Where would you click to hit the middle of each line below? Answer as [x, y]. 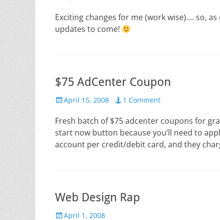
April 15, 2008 [86, 100]
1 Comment [142, 100]
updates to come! [88, 29]
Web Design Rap [97, 197]
